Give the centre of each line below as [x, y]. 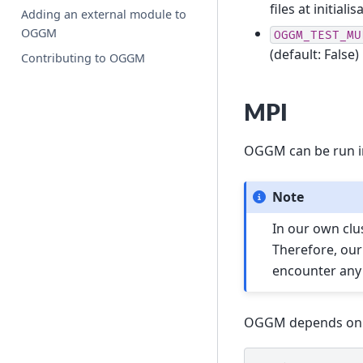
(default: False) [314, 55]
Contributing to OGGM [83, 58]
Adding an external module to [104, 14]
